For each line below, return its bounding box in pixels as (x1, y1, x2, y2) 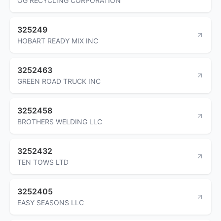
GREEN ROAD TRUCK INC (17, 76, 101, 85)
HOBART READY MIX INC (17, 36, 98, 45)
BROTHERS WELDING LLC (17, 117, 102, 126)
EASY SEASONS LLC (17, 198, 84, 207)
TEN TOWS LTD (17, 157, 69, 166)
